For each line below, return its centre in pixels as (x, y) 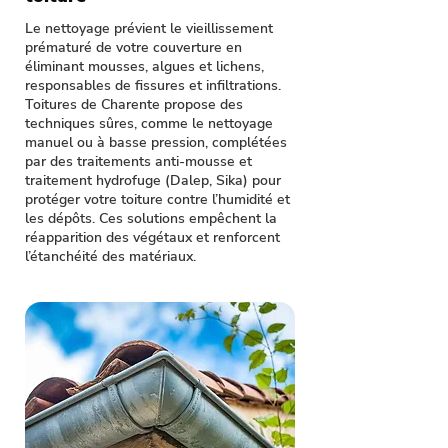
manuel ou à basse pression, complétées (156, 142)
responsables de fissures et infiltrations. (153, 85)
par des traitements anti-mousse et (138, 161)
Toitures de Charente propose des (134, 104)
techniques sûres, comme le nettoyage (149, 123)
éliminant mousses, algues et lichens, (144, 66)
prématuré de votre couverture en (133, 47)
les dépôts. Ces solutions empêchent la (151, 218)
